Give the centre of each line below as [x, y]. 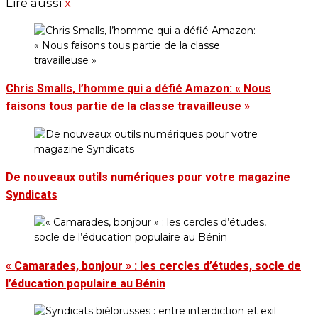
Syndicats [32, 194]
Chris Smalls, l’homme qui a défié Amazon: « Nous [138, 89]
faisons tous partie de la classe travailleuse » [128, 106]
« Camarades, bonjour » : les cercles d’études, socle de [153, 265]
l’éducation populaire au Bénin [86, 283]
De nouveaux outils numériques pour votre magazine [148, 177]
